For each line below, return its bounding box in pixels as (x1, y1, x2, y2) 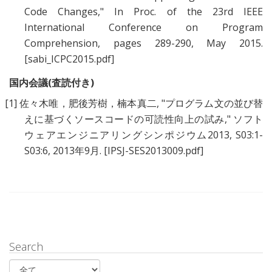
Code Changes (24, 5, 98, 19)
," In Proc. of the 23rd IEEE (98, 5, 263, 19)
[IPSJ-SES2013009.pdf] (104, 144, 203, 158)
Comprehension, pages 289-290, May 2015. (24, 36, 263, 50)
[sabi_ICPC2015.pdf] (24, 52, 114, 66)
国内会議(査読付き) (9, 76, 94, 90)
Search (9, 239, 43, 254)
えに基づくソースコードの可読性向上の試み (24, 112, 225, 126)
